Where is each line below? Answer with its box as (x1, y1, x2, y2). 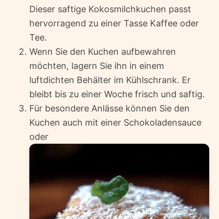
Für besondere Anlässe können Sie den (29, 103, 190, 113)
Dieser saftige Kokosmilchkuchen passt (29, 3, 191, 14)
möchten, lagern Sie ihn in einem (29, 60, 164, 71)
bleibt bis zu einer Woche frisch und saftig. (29, 88, 205, 99)
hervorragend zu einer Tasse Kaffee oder (29, 18, 199, 28)
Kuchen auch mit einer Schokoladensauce (29, 117, 201, 128)
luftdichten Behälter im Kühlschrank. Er (29, 74, 191, 85)
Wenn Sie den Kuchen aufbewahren (29, 46, 176, 57)
